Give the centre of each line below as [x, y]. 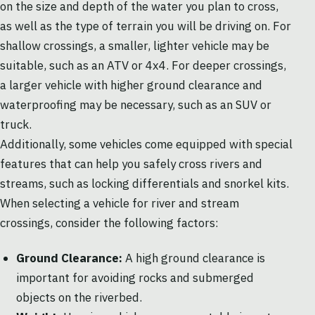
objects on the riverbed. [79, 298]
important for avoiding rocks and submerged [135, 278]
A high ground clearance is [193, 258]
